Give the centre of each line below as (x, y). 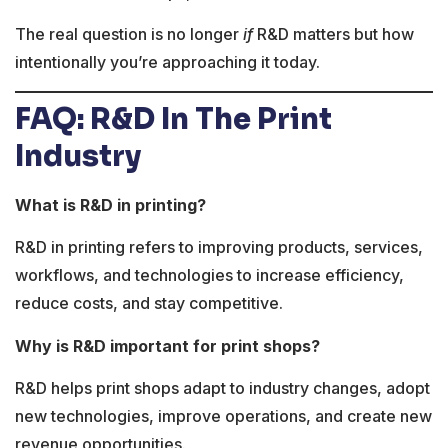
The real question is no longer (129, 34)
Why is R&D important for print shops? (167, 345)
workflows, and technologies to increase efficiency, (209, 275)
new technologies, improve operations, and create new (223, 416)
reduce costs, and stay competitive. (149, 303)
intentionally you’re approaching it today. (167, 62)
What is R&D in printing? (110, 204)
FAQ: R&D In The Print (173, 118)
